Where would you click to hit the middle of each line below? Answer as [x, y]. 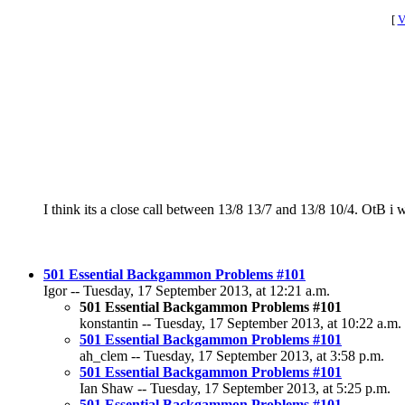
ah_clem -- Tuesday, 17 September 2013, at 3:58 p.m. [232, 356]
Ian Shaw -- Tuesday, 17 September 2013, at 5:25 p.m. [235, 388]
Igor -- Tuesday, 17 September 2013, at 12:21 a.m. [187, 291]
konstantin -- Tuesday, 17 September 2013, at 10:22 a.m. [240, 323]
